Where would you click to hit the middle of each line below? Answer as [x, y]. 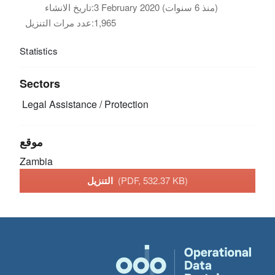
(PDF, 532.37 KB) [153, 180]
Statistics [39, 50]
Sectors [40, 83]
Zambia [37, 161]
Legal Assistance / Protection [84, 104]
